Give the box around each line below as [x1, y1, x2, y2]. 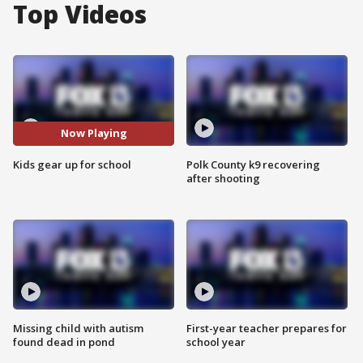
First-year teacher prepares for [186, 321, 347, 336]
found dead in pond [13, 335, 115, 350]
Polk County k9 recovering [186, 156, 320, 172]
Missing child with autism [13, 321, 143, 336]
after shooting [186, 170, 260, 186]
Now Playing [60, 126, 127, 141]
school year [186, 335, 246, 350]
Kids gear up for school [13, 156, 131, 172]
